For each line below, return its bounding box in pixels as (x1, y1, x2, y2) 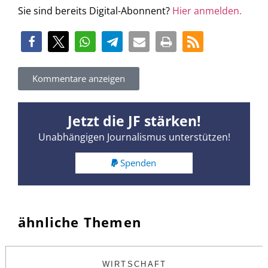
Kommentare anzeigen (32, 72, 125, 84)
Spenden (120, 157, 157, 169)
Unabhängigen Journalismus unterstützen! (38, 130, 230, 144)
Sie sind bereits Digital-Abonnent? (18, 4, 172, 18)
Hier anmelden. (172, 4, 242, 18)
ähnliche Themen (18, 213, 141, 232)
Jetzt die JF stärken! (67, 111, 201, 130)
